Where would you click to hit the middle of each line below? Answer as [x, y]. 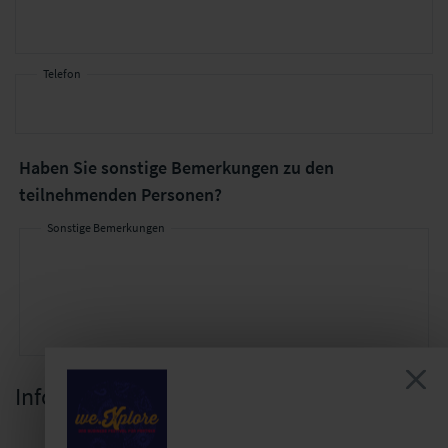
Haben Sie [59, 167]
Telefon [62, 73]
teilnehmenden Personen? [120, 194]
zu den [306, 167]
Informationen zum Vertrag [149, 396]
